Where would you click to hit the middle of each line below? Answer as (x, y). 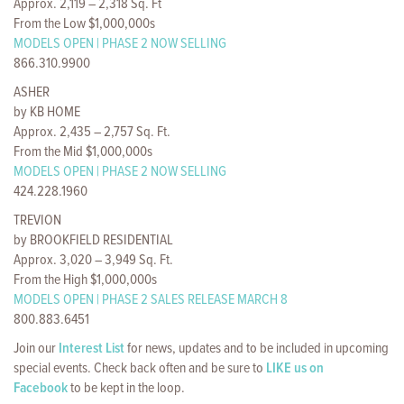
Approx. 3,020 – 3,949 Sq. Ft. (93, 261)
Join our (36, 349)
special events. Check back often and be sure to (140, 369)
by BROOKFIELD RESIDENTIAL (93, 241)
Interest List (92, 349)
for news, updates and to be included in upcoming (257, 349)
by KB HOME (47, 113)
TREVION (37, 221)
